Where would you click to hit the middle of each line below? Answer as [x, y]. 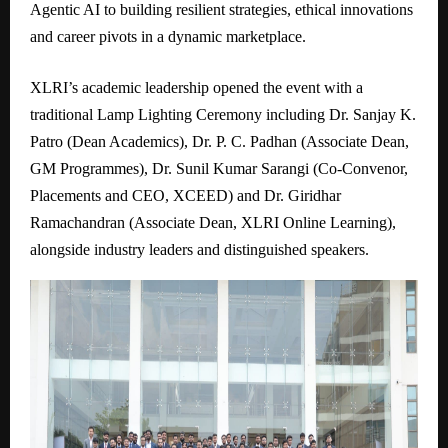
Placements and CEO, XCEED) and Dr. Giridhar [185, 195]
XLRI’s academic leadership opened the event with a [196, 87]
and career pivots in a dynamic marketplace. [168, 36]
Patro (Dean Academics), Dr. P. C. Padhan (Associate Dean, [219, 141]
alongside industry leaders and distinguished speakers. [199, 249]
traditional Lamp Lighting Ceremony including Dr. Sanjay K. [223, 114]
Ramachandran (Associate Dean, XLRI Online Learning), [213, 222]
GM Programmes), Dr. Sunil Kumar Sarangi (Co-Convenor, [219, 168]
